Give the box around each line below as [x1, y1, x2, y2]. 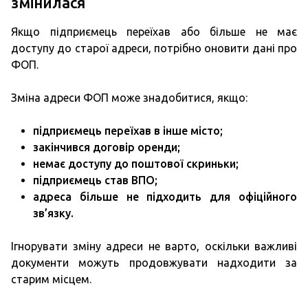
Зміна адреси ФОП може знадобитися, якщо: [11, 91, 247, 104]
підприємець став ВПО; [33, 174, 157, 186]
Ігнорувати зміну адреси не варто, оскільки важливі [11, 240, 297, 252]
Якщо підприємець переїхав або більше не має [11, 25, 297, 38]
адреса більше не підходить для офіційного [33, 190, 297, 203]
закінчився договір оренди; [33, 141, 180, 153]
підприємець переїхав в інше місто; [33, 124, 223, 137]
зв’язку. [33, 207, 74, 219]
